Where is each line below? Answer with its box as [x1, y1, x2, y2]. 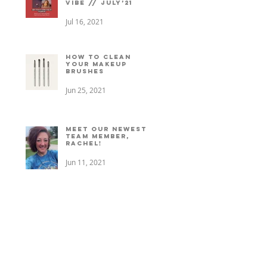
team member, [66, 132, 129, 140]
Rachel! [66, 139, 102, 147]
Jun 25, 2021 [66, 85, 106, 95]
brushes [66, 67, 104, 75]
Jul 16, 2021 [66, 16, 104, 26]
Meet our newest [66, 125, 147, 133]
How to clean [66, 52, 131, 61]
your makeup [66, 60, 127, 68]
